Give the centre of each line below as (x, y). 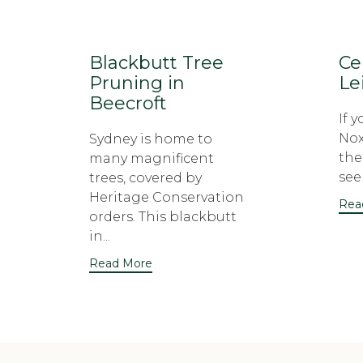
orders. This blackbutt (163, 217)
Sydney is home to (151, 139)
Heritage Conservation (167, 197)
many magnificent (152, 158)
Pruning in (137, 83)
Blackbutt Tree (156, 63)
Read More (121, 263)
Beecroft (128, 103)
